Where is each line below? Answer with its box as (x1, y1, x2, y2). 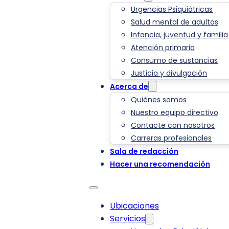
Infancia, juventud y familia (131, 30, 228, 40)
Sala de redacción (110, 146, 178, 157)
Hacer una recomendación (110, 159, 210, 170)
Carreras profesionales (131, 133, 212, 144)
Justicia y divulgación (131, 68, 207, 79)
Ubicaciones (110, 200, 159, 212)
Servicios (110, 213, 145, 225)
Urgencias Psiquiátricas (131, 4, 213, 15)
